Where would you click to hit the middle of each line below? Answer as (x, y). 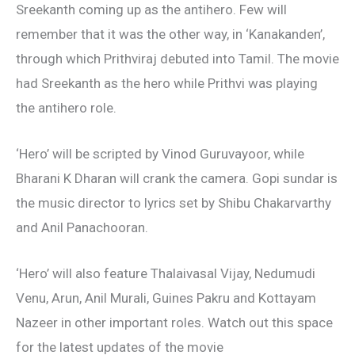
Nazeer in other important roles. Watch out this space (174, 323)
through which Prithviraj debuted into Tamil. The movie (177, 59)
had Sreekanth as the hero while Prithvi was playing (167, 83)
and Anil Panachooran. (82, 228)
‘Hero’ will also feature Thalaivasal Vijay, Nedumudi (166, 274)
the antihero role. (66, 108)
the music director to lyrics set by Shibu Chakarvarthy (174, 203)
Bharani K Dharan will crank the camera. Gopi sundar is (177, 179)
